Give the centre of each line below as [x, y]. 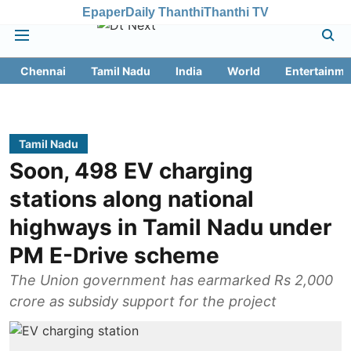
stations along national [132, 199]
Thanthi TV [236, 12]
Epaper [104, 12]
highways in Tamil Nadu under [170, 227]
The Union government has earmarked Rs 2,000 [171, 280]
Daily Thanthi [165, 12]
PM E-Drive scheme [114, 255]
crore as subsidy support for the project [143, 301]
